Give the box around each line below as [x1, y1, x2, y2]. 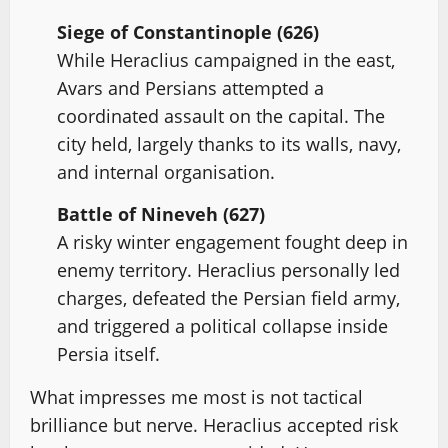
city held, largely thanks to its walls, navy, [57, 132, 401, 156]
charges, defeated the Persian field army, [57, 285, 400, 310]
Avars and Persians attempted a [57, 76, 324, 100]
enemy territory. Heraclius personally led [57, 257, 400, 282]
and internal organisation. [57, 160, 275, 184]
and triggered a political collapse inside [57, 313, 388, 338]
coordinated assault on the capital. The [57, 104, 385, 128]
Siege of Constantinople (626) [57, 20, 319, 44]
